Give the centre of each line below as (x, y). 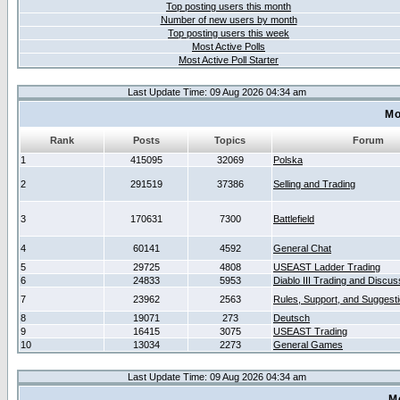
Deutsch (292, 318)
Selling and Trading (314, 184)
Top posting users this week (229, 33)
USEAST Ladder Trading (327, 267)
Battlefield (294, 219)
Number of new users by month (229, 20)
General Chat (302, 248)
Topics (230, 140)
